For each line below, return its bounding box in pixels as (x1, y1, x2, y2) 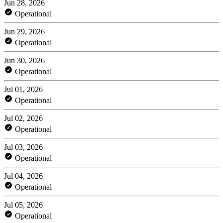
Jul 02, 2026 (4, 113, 43, 122)
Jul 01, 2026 (4, 85, 43, 94)
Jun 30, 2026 (4, 56, 45, 65)
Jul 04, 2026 (4, 171, 43, 180)
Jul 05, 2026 (4, 200, 43, 209)
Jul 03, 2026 (4, 142, 43, 151)
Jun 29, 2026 (4, 27, 45, 36)
